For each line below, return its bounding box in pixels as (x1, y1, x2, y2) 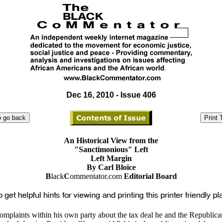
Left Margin (90, 154, 132, 163)
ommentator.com (69, 172, 122, 180)
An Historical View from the (64, 136, 158, 145)
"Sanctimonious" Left (74, 145, 148, 154)
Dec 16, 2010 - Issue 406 (66, 91, 156, 99)
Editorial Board (121, 172, 177, 180)
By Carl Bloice (86, 163, 136, 171)
